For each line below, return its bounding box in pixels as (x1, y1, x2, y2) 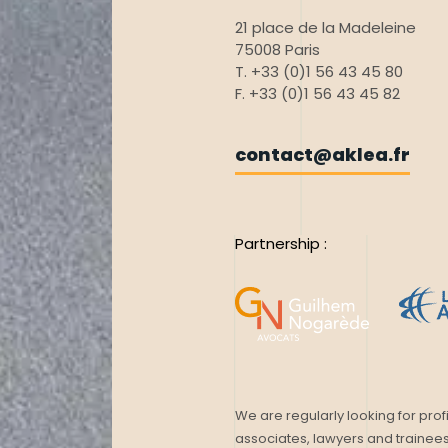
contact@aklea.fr (235, 142, 411, 167)
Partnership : (235, 233, 328, 254)
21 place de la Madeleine (235, 17, 417, 38)
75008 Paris (235, 39, 321, 60)
